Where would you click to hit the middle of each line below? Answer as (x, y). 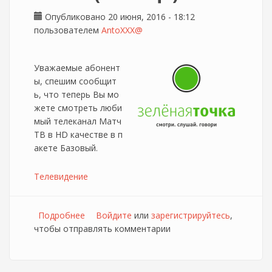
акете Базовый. (66, 148)
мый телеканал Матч (78, 121)
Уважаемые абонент (77, 68)
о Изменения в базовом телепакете (160, 215)
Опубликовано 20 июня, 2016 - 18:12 (119, 17)
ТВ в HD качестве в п (78, 134)
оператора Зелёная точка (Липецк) (158, 229)
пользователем (68, 30)
